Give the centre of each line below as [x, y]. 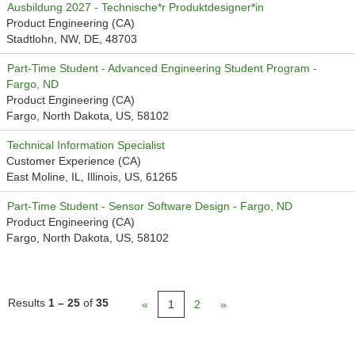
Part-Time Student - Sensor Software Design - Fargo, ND [150, 206]
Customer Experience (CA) [74, 161]
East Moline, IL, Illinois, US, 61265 [92, 177]
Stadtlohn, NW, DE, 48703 [72, 39]
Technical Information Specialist [86, 145]
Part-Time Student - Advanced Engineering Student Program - [162, 68]
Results [28, 303]
